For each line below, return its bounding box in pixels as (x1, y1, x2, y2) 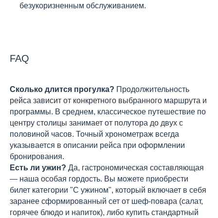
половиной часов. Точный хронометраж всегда (10, 130, 179, 138)
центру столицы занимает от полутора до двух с (10, 119, 183, 127)
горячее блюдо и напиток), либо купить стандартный (10, 208, 199, 217)
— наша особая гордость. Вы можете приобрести (10, 175, 188, 183)
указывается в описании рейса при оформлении (10, 141, 185, 149)
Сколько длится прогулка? (10, 85, 114, 93)
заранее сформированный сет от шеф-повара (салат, (10, 197, 203, 205)
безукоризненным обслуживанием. (19, 1, 146, 10)
